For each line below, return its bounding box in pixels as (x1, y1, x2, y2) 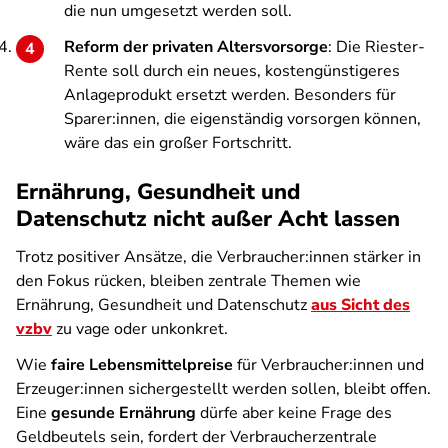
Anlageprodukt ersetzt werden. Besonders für (64, 84, 396, 106)
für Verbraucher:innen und (233, 354, 424, 376)
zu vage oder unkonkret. (52, 318, 232, 340)
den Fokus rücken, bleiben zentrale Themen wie (16, 270, 361, 292)
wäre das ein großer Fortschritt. (64, 132, 292, 154)
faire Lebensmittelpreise (51, 354, 233, 376)
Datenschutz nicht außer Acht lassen (16, 204, 400, 234)
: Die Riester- (328, 36, 425, 58)
